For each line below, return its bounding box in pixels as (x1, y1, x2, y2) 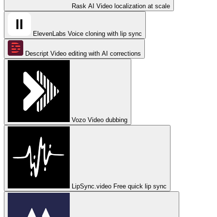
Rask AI (70, 2, 96, 10)
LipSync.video (70, 183, 113, 190)
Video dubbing (88, 116, 127, 124)
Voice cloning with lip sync (68, 30, 142, 37)
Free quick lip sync (113, 183, 167, 190)
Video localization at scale (96, 2, 170, 10)
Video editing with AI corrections (50, 50, 141, 57)
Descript (23, 50, 50, 57)
